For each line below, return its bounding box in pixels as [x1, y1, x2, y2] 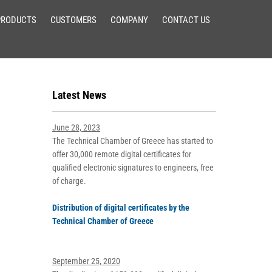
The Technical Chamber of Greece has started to [52, 136, 213, 146]
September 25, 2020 [52, 256, 120, 266]
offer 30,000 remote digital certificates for [52, 149, 191, 159]
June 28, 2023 [52, 123, 100, 132]
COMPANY [110, 15, 148, 25]
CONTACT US [162, 15, 210, 25]
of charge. [52, 176, 86, 186]
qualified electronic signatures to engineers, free [52, 163, 214, 172]
